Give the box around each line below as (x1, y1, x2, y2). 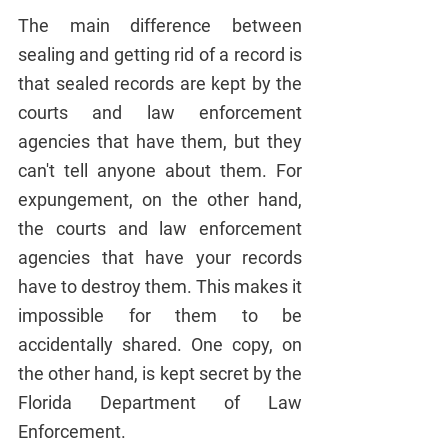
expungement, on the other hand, (18, 188, 302, 210)
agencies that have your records (18, 246, 302, 268)
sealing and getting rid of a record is (18, 43, 302, 65)
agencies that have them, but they (18, 130, 302, 152)
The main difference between (18, 14, 302, 36)
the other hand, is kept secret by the (18, 362, 302, 384)
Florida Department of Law (18, 391, 302, 413)
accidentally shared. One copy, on (18, 333, 302, 355)
